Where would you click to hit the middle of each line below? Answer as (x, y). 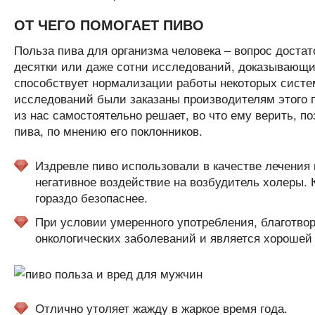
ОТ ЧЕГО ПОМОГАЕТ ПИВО (109, 24)
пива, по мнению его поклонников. (108, 130)
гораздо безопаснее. (91, 197)
